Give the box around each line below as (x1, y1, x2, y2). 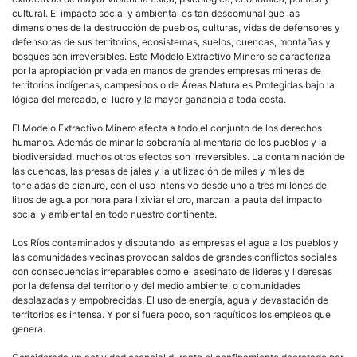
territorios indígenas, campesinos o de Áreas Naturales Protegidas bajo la (12, 78, 335, 91)
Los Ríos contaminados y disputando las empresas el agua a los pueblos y (12, 236, 339, 249)
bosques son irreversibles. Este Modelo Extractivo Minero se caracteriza (12, 49, 331, 62)
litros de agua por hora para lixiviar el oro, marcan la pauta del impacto (12, 193, 322, 206)
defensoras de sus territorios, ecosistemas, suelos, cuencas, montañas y (12, 35, 331, 48)
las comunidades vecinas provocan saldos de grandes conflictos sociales (12, 250, 337, 263)
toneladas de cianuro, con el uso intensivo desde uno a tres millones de (12, 178, 327, 191)
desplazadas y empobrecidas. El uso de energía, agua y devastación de (12, 293, 328, 306)
